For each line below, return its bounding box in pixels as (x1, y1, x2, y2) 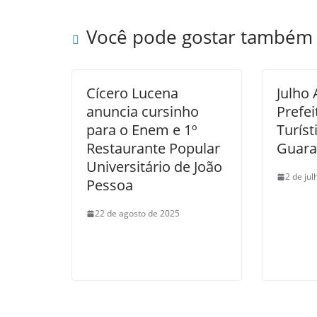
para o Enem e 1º (86, 120, 197, 139)
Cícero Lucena (86, 83, 178, 103)
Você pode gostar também (86, 24, 313, 50)
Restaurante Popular (86, 139, 220, 158)
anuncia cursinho (86, 102, 199, 121)
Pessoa (86, 175, 133, 195)
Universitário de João (86, 157, 222, 176)
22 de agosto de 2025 (95, 207, 180, 219)
